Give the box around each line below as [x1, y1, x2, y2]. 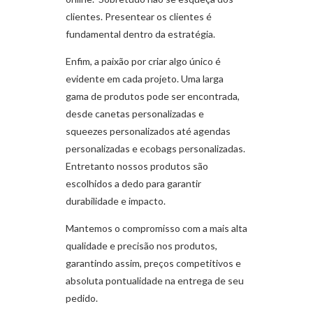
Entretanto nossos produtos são [66, 160, 208, 173]
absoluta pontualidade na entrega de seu [66, 275, 244, 287]
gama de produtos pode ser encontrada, [66, 90, 240, 103]
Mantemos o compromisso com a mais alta [66, 222, 247, 235]
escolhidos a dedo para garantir [66, 177, 201, 190]
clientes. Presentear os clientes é [66, 10, 212, 23]
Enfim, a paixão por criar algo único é [66, 55, 221, 68]
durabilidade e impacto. [66, 195, 166, 208]
